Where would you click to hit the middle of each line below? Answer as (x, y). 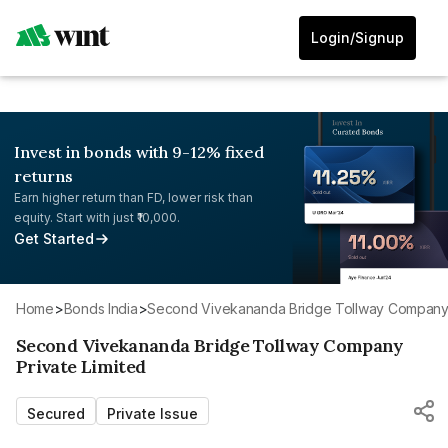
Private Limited (81, 366)
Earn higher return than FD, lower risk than (133, 197)
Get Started (54, 238)
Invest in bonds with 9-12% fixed (139, 152)
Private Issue (152, 413)
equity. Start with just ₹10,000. (97, 217)
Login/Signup (357, 37)
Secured (56, 413)
